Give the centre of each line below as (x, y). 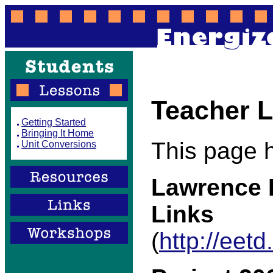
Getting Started (54, 122)
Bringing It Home (58, 133)
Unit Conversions (59, 144)
